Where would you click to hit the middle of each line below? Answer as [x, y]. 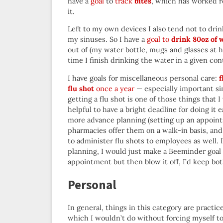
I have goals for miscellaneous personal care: [143, 78]
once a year [114, 88]
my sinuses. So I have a [107, 40]
